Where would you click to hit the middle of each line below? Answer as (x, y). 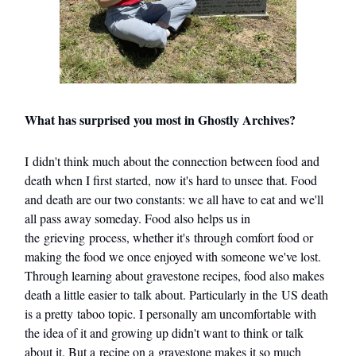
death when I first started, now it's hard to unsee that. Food (171, 180)
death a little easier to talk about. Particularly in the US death (176, 294)
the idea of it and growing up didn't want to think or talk (164, 332)
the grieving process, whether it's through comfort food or (169, 237)
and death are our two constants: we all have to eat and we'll (174, 199)
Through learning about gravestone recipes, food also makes (174, 275)
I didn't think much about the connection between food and (172, 161)
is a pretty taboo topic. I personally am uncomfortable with (170, 313)
